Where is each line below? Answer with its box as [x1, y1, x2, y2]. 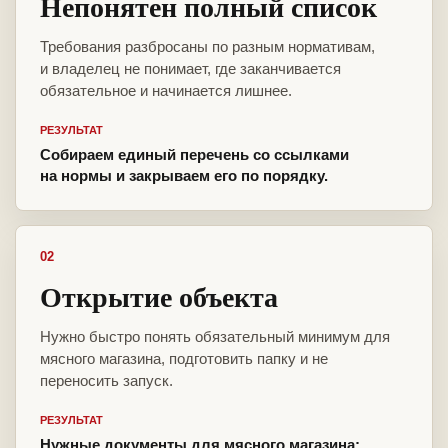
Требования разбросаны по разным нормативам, [40, 38, 375, 56]
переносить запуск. [40, 372, 173, 390]
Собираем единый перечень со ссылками [40, 146, 349, 164]
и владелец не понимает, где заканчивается [40, 60, 341, 78]
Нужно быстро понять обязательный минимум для [40, 328, 390, 346]
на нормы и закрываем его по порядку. [40, 167, 328, 185]
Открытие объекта [40, 276, 278, 318]
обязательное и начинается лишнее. [40, 82, 292, 100]
